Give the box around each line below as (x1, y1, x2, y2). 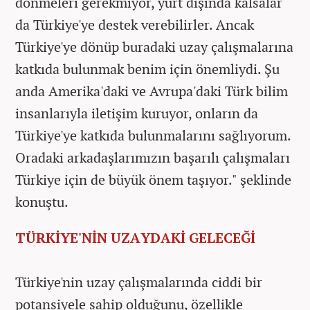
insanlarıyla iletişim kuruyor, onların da (15, 103, 258, 122)
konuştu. (15, 192, 69, 211)
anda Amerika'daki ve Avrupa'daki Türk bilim (15, 81, 288, 100)
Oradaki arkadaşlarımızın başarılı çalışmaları (15, 147, 290, 167)
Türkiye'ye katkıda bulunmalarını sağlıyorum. (15, 125, 291, 145)
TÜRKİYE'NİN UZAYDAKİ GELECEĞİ (15, 228, 255, 247)
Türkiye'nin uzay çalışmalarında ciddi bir (15, 272, 262, 291)
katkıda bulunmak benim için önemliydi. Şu (15, 59, 280, 78)
